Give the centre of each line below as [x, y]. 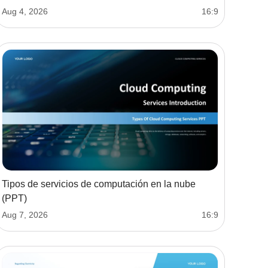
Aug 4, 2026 [25, 11]
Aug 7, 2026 [25, 214]
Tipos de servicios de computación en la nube [99, 184]
